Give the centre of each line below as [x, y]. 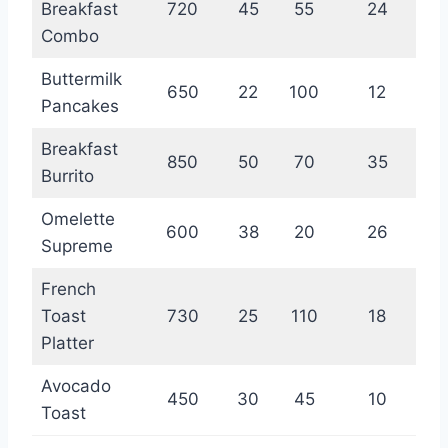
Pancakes [79, 106]
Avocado [75, 386]
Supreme [76, 246]
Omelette [77, 219]
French [68, 289]
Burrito [67, 176]
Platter [67, 343]
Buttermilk [81, 79]
